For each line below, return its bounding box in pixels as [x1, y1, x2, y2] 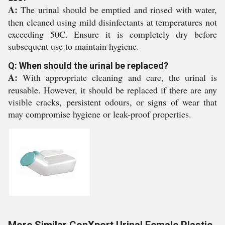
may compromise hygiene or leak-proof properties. [8, 108, 191, 120]
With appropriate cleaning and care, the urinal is [18, 71, 217, 83]
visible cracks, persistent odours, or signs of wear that [8, 96, 217, 108]
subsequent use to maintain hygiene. [8, 40, 139, 52]
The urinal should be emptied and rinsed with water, [18, 4, 217, 16]
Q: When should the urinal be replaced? [8, 60, 168, 71]
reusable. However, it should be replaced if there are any [8, 84, 217, 96]
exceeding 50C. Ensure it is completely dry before [8, 28, 217, 40]
